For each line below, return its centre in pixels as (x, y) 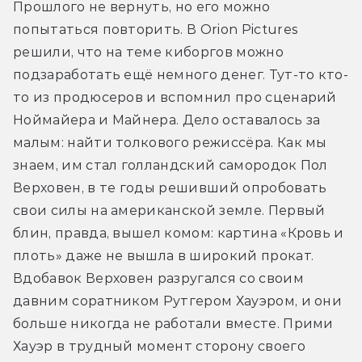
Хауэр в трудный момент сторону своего (159, 346)
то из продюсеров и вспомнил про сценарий (175, 97)
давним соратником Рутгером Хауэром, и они (178, 301)
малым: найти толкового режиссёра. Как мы (170, 142)
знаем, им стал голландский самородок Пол (170, 165)
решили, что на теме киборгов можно (148, 52)
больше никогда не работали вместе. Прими (173, 323)
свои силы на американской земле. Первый (169, 210)
